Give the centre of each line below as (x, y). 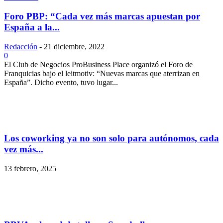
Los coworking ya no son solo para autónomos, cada (111, 138)
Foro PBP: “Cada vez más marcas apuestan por (102, 16)
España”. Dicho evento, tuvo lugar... (61, 82)
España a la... (32, 27)
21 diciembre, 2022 (74, 46)
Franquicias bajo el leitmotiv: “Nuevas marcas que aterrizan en (102, 73)
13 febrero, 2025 (30, 169)
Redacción (21, 46)
